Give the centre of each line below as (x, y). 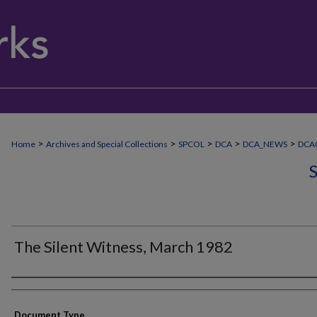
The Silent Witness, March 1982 (123, 247)
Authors (37, 290)
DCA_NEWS (265, 144)
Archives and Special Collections (107, 144)
